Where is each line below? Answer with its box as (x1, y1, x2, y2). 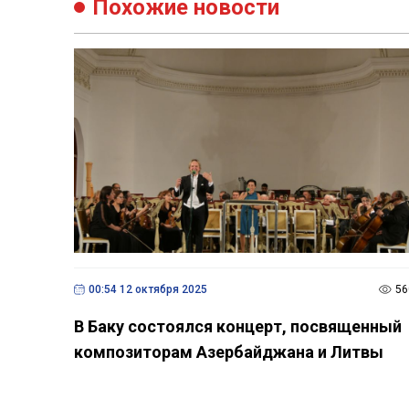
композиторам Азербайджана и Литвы (73, 341, 383, 362)
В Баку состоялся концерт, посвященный (73, 316, 402, 336)
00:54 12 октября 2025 (88, 282, 207, 296)
